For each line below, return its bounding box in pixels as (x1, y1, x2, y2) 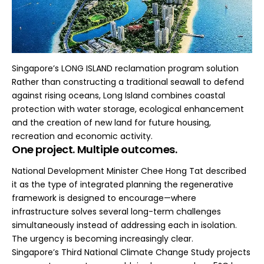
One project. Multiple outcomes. (12, 142, 177, 157)
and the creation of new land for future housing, (12, 117, 211, 128)
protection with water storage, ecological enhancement (12, 103, 244, 115)
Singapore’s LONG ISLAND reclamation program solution (12, 62, 239, 74)
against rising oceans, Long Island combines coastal (12, 90, 225, 101)
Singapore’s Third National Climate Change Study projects (12, 246, 250, 258)
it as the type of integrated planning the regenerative (12, 178, 233, 190)
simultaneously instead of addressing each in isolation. (12, 219, 237, 231)
